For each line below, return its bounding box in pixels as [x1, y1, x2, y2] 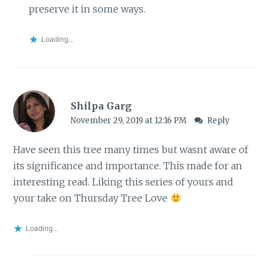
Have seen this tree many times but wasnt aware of [13, 143, 249, 156]
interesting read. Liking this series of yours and [13, 175, 234, 188]
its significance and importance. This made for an [13, 159, 243, 172]
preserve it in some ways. [28, 3, 145, 16]
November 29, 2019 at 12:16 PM [70, 115, 188, 126]
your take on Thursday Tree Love [13, 191, 170, 204]
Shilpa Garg [70, 99, 132, 112]
